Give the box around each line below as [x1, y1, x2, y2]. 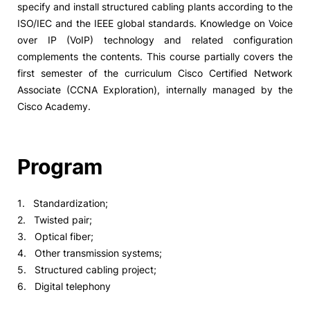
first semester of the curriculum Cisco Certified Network [17, 67, 293, 79]
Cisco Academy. [17, 100, 91, 112]
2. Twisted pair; [17, 214, 92, 226]
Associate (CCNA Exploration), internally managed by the [17, 84, 293, 95]
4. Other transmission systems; [17, 247, 162, 259]
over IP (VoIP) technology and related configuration [17, 34, 293, 46]
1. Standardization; [17, 197, 108, 209]
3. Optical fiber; [17, 230, 93, 242]
